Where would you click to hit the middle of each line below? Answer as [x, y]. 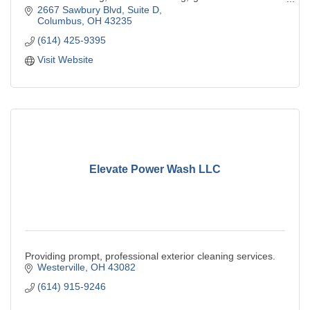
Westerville [61, 267]
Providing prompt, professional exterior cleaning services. [150, 256]
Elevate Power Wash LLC [155, 170]
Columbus [59, 20]
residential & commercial [79, 8]
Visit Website [65, 59]
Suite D [143, 9]
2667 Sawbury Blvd [79, 9]
